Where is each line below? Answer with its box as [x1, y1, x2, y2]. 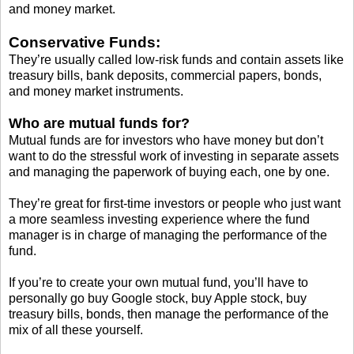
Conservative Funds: [9, 34, 160, 51]
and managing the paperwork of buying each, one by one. [9, 165, 330, 179]
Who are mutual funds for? [9, 115, 190, 132]
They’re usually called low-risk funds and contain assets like [9, 53, 344, 67]
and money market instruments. [9, 85, 183, 99]
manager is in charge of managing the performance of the [9, 228, 327, 243]
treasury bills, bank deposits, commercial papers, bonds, [9, 69, 322, 83]
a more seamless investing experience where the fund [9, 213, 310, 227]
